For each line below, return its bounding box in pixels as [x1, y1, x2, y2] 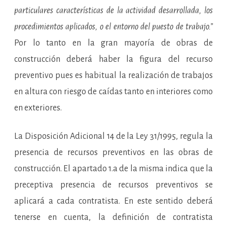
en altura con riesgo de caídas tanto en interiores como [14, 87, 213, 96]
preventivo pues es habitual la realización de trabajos [14, 71, 213, 80]
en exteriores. [14, 103, 62, 112]
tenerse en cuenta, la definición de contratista [14, 213, 213, 222]
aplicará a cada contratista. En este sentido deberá [14, 197, 213, 206]
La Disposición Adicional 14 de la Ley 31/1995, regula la [14, 132, 213, 141]
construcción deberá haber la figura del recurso [14, 55, 213, 64]
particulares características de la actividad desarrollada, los [14, 6, 213, 15]
